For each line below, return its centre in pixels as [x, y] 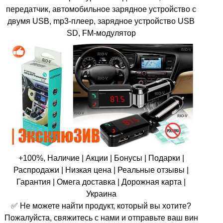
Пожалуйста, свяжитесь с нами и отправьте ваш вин [101, 217]
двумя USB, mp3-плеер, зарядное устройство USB [101, 21]
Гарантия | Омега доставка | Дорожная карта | [101, 181]
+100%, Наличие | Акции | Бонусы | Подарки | [101, 158]
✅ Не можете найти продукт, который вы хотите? [101, 205]
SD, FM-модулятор [101, 33]
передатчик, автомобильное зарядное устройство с [101, 9]
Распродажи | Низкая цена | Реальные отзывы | [101, 169]
